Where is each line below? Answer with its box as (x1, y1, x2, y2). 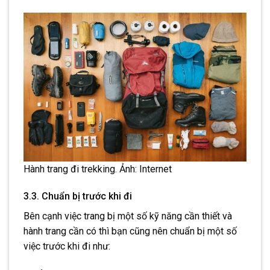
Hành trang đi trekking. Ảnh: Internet (24, 163, 172, 175)
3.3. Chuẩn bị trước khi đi (24, 190, 132, 202)
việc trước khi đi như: (24, 240, 110, 253)
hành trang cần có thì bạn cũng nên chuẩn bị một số (24, 225, 237, 237)
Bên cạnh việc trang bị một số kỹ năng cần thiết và (24, 210, 232, 222)
